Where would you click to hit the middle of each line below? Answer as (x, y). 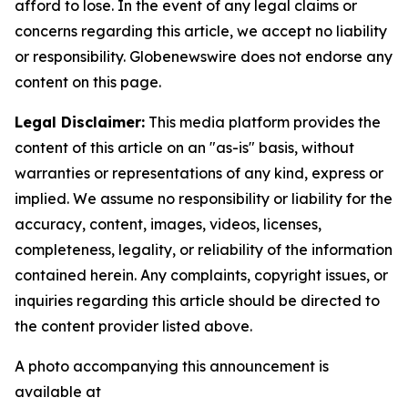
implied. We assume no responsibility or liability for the (204, 198)
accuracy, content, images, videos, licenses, (168, 224)
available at (58, 391)
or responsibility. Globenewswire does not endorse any (204, 56)
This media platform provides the (263, 122)
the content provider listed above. (133, 326)
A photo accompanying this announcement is (172, 366)
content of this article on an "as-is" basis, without (184, 147)
